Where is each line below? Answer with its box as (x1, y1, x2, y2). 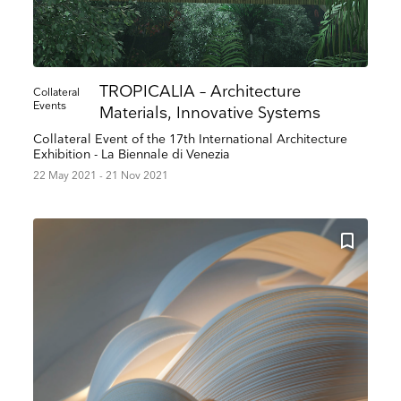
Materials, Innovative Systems (99, 104, 321, 124)
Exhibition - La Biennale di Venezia (33, 147, 231, 163)
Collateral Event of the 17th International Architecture (33, 132, 348, 148)
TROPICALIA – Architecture (99, 82, 302, 102)
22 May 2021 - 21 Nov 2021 (33, 169, 169, 183)
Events (33, 99, 67, 114)
